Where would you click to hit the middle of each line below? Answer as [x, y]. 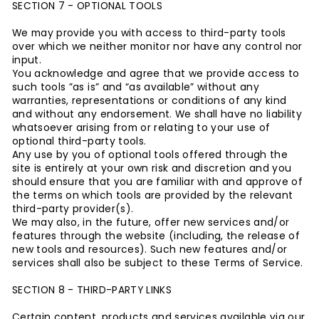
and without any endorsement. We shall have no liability [157, 114]
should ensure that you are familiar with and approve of [157, 182]
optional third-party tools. [79, 141]
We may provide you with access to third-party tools [149, 33]
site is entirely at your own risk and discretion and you [152, 168]
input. [27, 60]
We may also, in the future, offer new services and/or [151, 223]
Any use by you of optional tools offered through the [150, 155]
